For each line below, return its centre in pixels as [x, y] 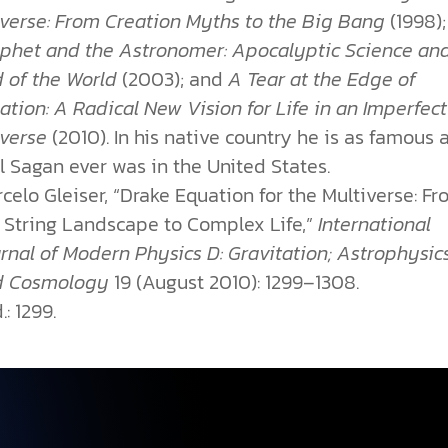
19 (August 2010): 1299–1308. [234, 282]
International [375, 224]
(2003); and [173, 79]
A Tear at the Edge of [322, 79]
